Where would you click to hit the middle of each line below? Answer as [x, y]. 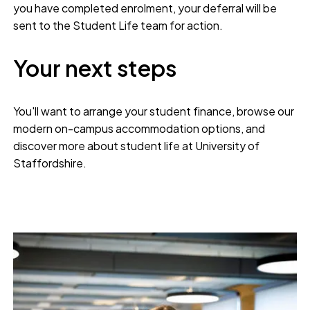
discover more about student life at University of [137, 146]
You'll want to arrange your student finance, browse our [154, 111]
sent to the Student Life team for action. [118, 26]
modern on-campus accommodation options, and [139, 129]
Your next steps [95, 68]
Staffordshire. [50, 163]
